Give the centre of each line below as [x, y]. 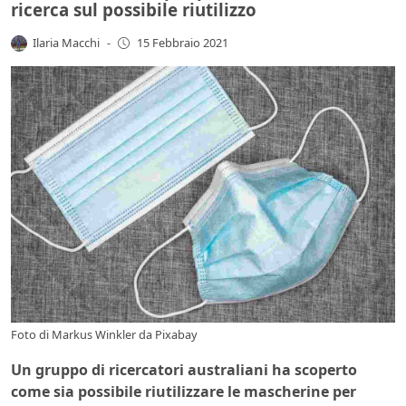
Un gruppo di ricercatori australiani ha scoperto [184, 369]
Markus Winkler [94, 334]
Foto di [31, 334]
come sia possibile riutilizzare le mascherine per [184, 391]
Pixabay [176, 334]
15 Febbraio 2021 [182, 43]
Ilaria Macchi [67, 42]
